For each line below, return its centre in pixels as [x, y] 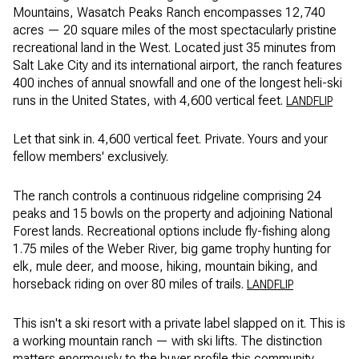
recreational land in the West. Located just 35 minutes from [174, 47]
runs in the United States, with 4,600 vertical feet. [149, 100]
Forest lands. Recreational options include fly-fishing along [171, 232]
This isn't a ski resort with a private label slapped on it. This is [179, 323]
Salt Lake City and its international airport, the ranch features [177, 65]
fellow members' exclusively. [91, 157]
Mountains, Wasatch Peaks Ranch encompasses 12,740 [169, 12]
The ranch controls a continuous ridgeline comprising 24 [167, 196]
